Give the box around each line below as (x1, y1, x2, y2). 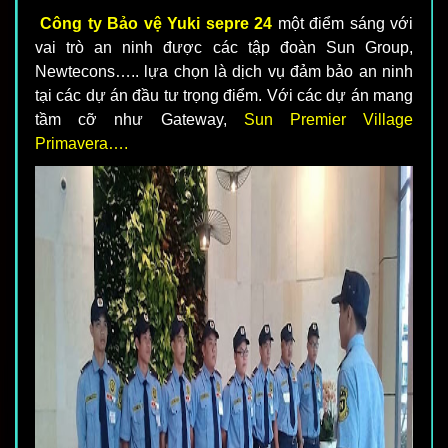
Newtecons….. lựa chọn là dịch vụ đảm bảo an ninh (35, 63, 413, 81)
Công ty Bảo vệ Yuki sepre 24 (40, 15, 273, 33)
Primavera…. (35, 135, 128, 153)
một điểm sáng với (272, 15, 414, 33)
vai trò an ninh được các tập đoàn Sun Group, (35, 39, 413, 57)
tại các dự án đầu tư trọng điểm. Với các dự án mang (35, 87, 413, 105)
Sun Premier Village (243, 111, 414, 129)
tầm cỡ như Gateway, (35, 111, 244, 129)
